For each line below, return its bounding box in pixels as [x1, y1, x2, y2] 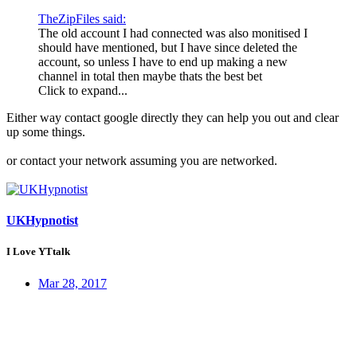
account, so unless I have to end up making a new [38, 54, 288, 69]
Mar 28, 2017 [38, 276, 107, 290]
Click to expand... [38, 83, 127, 97]
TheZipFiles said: [38, 11, 126, 25]
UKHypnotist [6, 214, 78, 228]
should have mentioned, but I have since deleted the [38, 40, 297, 54]
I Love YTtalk [6, 245, 70, 258]
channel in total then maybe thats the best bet [38, 69, 262, 83]
